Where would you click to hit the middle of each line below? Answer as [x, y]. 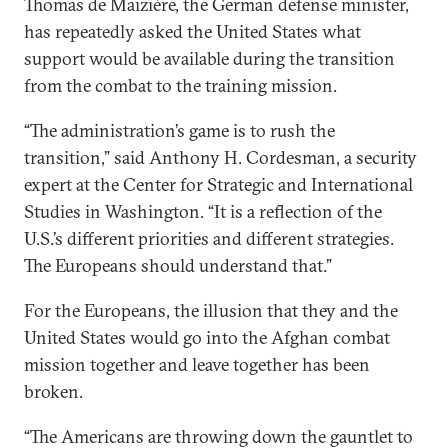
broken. [53, 391]
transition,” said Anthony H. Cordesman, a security [220, 157]
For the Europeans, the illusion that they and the [211, 310]
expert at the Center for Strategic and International [218, 184]
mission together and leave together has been [197, 364]
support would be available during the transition [209, 58]
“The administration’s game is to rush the [179, 130]
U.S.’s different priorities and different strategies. [209, 238]
